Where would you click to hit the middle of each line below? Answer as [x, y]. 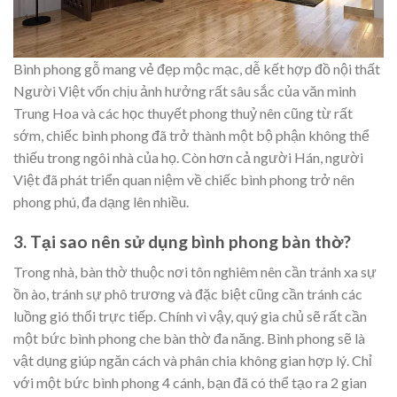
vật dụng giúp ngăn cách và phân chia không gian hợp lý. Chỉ [193, 361]
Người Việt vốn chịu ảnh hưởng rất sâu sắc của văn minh [185, 91]
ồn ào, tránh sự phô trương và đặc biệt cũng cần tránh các [188, 294]
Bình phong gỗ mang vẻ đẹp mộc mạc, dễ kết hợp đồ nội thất [197, 69]
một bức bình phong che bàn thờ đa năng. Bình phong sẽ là [189, 339]
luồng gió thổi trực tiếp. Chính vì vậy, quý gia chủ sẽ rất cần [190, 316]
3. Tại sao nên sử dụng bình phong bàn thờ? [182, 241]
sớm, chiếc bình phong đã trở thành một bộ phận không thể [191, 136]
